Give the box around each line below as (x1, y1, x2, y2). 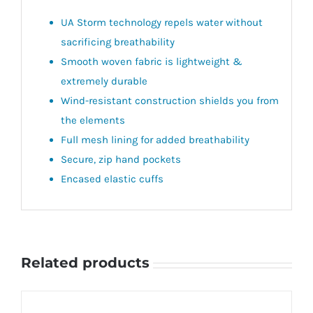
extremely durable (60, 74, 147, 87)
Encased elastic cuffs (60, 172, 163, 185)
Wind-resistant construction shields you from (60, 94, 279, 107)
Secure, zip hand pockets (60, 152, 181, 166)
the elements (60, 113, 125, 126)
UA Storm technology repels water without (60, 15, 263, 29)
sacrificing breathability (60, 35, 175, 48)
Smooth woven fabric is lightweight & (60, 54, 242, 68)
